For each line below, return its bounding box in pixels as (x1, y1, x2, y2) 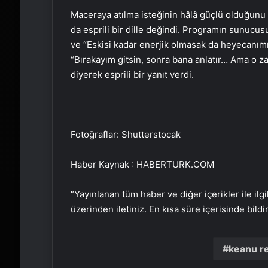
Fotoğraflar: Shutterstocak (70, 129, 181, 141)
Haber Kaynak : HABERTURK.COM (70, 159, 214, 170)
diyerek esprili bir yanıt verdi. (70, 69, 194, 81)
